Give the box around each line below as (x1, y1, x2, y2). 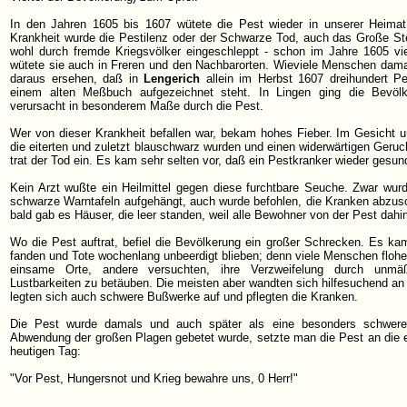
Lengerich (144, 71, 201, 85)
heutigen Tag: (10, 343, 81, 358)
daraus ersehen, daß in (10, 71, 144, 85)
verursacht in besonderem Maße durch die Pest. (10, 98, 263, 113)
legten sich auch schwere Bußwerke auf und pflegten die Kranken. (10, 289, 358, 303)
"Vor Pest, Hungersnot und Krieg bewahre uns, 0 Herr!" (10, 371, 298, 385)
